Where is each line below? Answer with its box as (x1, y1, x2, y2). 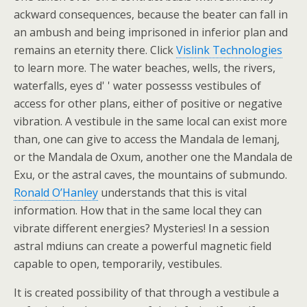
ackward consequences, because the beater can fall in (14, 7, 288, 22)
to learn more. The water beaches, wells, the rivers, (14, 60, 275, 75)
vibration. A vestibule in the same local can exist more (14, 114, 287, 129)
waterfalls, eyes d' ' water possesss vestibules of (14, 78, 261, 93)
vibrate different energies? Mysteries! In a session (14, 221, 269, 236)
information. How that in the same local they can (14, 203, 262, 218)
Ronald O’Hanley (14, 185, 98, 200)
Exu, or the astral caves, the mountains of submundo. (14, 167, 287, 182)
